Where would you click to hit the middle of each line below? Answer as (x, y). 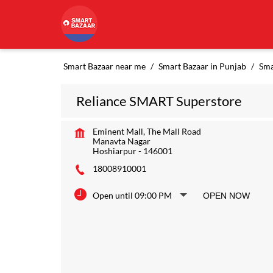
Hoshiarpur (114, 151)
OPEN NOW (226, 196)
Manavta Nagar (121, 141)
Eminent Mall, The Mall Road (147, 131)
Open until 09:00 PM (132, 195)
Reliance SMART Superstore (159, 101)
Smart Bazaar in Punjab (202, 66)
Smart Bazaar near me (104, 66)
